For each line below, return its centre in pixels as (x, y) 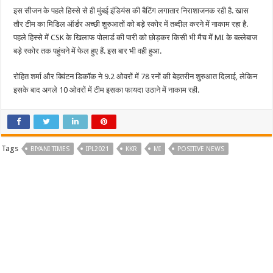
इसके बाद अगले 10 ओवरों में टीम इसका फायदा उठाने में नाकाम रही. (107, 90)
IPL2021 (98, 149)
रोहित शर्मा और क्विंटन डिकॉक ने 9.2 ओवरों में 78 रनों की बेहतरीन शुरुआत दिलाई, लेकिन (136, 76)
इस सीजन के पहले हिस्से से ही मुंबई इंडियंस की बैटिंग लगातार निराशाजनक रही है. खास (131, 11)
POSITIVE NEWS (201, 149)
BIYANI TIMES (50, 149)
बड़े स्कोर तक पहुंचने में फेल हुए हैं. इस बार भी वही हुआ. (88, 51)
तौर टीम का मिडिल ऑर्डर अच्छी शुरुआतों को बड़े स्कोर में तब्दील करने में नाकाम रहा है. (131, 24)
